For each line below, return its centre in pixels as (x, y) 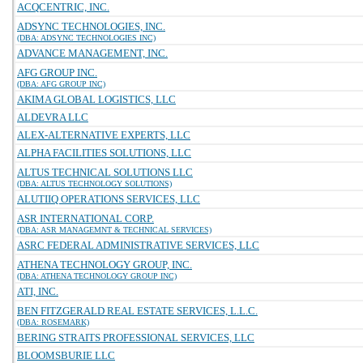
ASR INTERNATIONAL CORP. (85, 218)
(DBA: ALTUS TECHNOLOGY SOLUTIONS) (94, 184)
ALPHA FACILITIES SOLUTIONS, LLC (104, 153)
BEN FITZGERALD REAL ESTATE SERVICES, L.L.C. (137, 311)
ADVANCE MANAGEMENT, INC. (92, 53)
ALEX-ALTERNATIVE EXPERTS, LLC (104, 135)
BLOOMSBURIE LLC (66, 355)
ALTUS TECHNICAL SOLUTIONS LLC (105, 172)
